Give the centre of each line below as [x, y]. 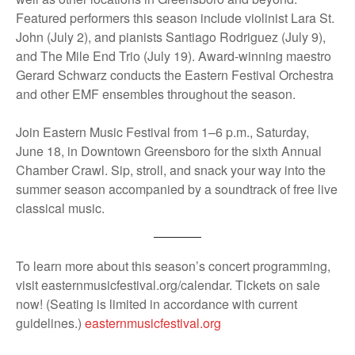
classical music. [60, 208]
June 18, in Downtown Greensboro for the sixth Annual [169, 151]
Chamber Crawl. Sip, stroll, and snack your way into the [171, 170]
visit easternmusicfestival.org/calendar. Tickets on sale [168, 284]
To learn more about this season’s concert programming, [173, 265]
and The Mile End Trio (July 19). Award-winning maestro [174, 55]
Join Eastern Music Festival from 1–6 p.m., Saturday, [162, 132]
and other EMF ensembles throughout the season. [156, 94]
